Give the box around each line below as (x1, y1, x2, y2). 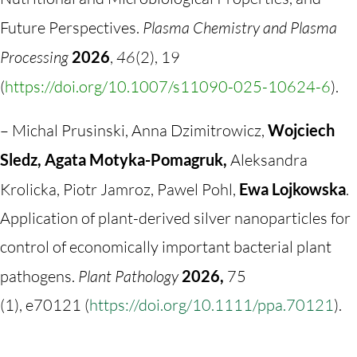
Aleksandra (227, 150, 308, 170)
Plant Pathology (78, 266, 178, 286)
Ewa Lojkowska (239, 179, 346, 198)
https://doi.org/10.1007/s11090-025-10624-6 (5, 76, 331, 96)
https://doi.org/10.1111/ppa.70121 (89, 295, 334, 315)
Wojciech (268, 120, 335, 139)
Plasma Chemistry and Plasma (143, 18, 337, 37)
